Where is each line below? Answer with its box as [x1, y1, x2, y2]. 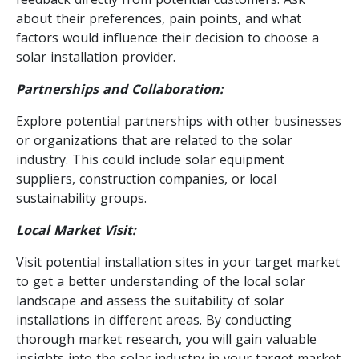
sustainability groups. [16, 188, 147, 207]
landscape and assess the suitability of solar [16, 291, 284, 309]
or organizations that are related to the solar [16, 131, 292, 149]
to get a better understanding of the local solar [16, 272, 305, 290]
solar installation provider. [16, 47, 175, 66]
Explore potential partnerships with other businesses [16, 111, 341, 130]
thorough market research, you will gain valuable [16, 329, 317, 348]
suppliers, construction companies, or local [16, 169, 276, 188]
